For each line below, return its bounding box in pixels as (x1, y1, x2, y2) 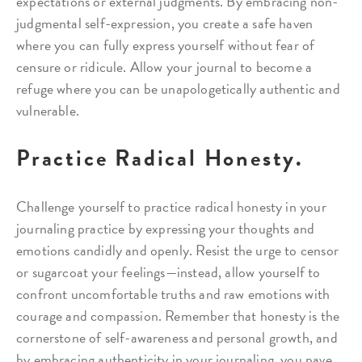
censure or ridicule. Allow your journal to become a (16, 55, 313, 78)
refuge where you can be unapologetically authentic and (16, 77, 340, 99)
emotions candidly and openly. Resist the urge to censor (16, 238, 339, 261)
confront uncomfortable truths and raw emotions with (16, 282, 330, 305)
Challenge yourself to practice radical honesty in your (16, 195, 326, 217)
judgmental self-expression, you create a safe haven (16, 11, 314, 34)
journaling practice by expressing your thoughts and (16, 217, 315, 239)
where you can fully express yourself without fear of (16, 33, 315, 56)
